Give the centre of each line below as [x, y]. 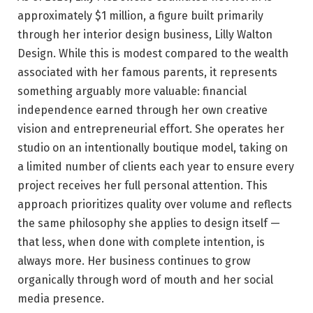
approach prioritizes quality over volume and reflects [155, 204]
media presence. [61, 298]
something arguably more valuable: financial [132, 91]
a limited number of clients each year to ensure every [156, 166]
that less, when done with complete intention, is [141, 242]
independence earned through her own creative [143, 110]
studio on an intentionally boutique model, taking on [153, 147]
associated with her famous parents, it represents [147, 72]
